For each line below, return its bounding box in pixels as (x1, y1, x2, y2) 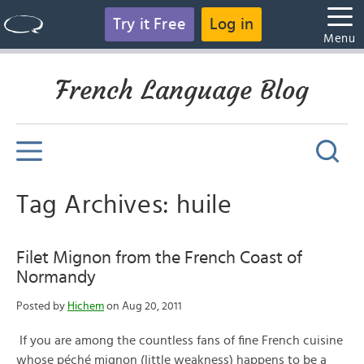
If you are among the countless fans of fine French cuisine (16, 334, 343, 347)
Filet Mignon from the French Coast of (16, 249, 302, 266)
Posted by (16, 301, 67, 312)
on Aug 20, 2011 (104, 301, 182, 312)
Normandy (16, 268, 96, 286)
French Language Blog (55, 74, 309, 106)
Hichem (67, 301, 104, 312)
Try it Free (112, 16, 186, 32)
